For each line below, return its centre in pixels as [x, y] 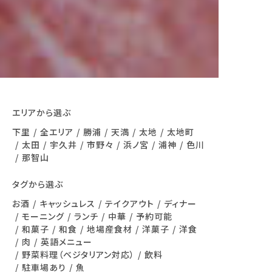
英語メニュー [66, 242]
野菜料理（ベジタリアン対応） [78, 255]
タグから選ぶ [38, 184]
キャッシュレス [67, 204]
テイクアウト [130, 204]
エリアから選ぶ [42, 112]
